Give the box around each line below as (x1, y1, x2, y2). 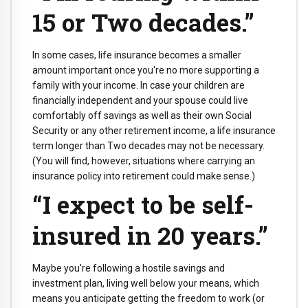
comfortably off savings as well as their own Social (32, 109, 252, 121)
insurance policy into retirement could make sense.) (32, 170, 255, 181)
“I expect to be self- (32, 188, 254, 221)
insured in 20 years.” (32, 219, 268, 252)
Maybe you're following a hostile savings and (32, 263, 225, 274)
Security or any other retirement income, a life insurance (32, 124, 276, 136)
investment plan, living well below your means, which (32, 278, 259, 289)
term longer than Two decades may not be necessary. (32, 140, 265, 151)
